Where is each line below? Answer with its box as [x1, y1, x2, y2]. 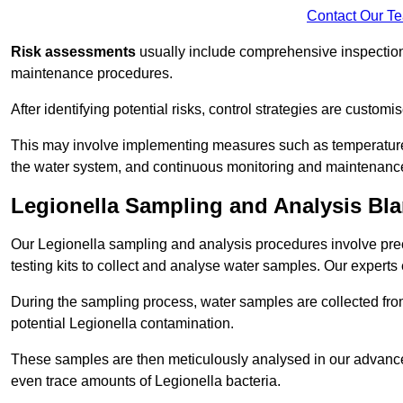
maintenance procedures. [11, 66, 173, 82]
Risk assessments [11, 44, 136, 60]
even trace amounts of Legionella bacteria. [11, 373, 281, 390]
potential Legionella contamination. [11, 316, 234, 332]
